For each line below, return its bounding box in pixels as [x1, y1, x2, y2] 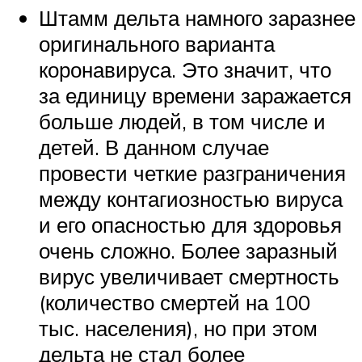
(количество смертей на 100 [39, 288, 310, 315]
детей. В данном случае [39, 133, 269, 160]
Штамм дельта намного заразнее [39, 4, 356, 31]
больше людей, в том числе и [39, 107, 326, 134]
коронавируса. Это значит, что [39, 56, 331, 82]
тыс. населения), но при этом [39, 314, 318, 341]
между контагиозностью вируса [39, 185, 343, 212]
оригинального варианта [39, 30, 275, 57]
